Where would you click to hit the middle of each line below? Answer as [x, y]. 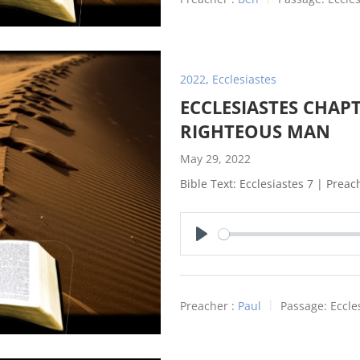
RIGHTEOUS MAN [255, 131]
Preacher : [207, 306]
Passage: [304, 306]
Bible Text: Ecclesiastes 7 [247, 184]
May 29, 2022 [215, 159]
